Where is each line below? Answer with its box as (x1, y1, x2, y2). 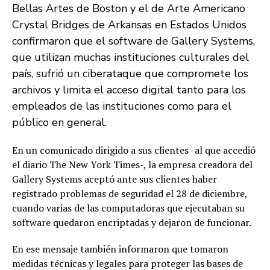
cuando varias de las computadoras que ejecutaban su (12, 201, 245, 215)
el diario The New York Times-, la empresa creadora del (12, 158, 253, 171)
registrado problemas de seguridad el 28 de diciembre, (12, 187, 247, 200)
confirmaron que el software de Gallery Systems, (12, 34, 255, 48)
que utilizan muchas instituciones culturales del (12, 50, 249, 64)
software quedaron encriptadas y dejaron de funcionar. (12, 216, 251, 229)
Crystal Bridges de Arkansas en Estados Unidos (12, 17, 246, 32)
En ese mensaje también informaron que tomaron (12, 242, 228, 256)
